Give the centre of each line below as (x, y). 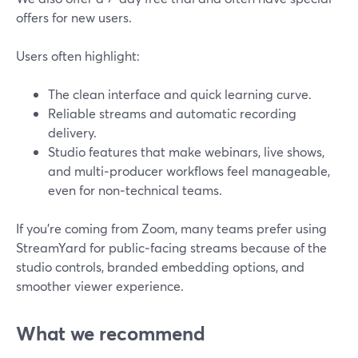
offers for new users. (74, 17)
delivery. (72, 132)
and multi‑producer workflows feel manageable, (189, 171)
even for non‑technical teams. (135, 190)
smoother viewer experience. (100, 286)
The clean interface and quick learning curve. (180, 94)
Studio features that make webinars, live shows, (186, 151)
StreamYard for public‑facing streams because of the (171, 247)
